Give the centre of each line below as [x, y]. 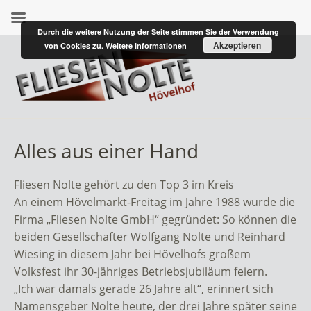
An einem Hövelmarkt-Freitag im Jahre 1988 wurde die [154, 202]
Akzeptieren [237, 45]
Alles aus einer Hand [106, 150]
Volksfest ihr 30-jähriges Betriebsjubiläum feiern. [141, 271]
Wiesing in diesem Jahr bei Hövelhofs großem [132, 254]
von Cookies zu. [75, 45]
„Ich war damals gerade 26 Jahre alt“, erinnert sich [144, 288]
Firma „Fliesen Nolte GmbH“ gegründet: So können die [155, 219]
